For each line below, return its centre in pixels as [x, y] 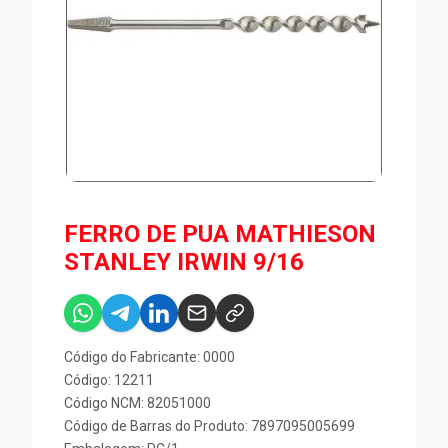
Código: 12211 [109, 380]
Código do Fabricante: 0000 [149, 357]
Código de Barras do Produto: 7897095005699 [209, 426]
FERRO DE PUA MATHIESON [220, 234]
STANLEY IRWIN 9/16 [184, 262]
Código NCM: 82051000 [137, 403]
